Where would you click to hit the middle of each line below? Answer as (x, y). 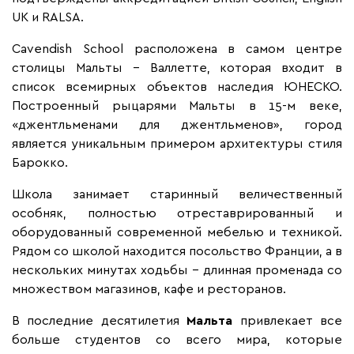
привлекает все (288, 320)
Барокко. (40, 162)
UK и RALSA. (48, 17)
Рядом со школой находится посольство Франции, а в (177, 251)
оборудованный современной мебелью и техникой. (177, 232)
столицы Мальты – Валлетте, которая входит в (177, 68)
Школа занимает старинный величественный (177, 194)
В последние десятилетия (100, 320)
